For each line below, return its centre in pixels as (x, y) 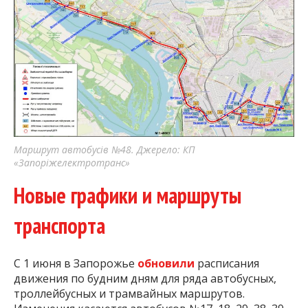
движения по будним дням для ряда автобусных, (145, 278)
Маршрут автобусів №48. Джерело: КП (104, 150)
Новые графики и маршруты (128, 196)
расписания (227, 263)
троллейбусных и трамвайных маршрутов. (129, 293)
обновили (166, 263)
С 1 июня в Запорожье (76, 263)
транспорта (59, 226)
